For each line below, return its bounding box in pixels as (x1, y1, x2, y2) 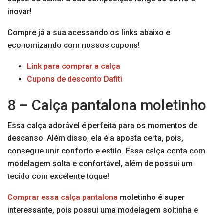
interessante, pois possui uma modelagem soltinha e (7, 205, 198, 215)
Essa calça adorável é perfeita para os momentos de (7, 121, 197, 131)
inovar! (7, 7, 32, 17)
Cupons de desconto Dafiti (27, 74, 122, 84)
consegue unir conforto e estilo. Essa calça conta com (7, 146, 205, 156)
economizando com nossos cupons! (7, 41, 140, 50)
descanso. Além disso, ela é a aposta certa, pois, (7, 133, 183, 143)
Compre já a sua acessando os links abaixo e (7, 28, 170, 38)
